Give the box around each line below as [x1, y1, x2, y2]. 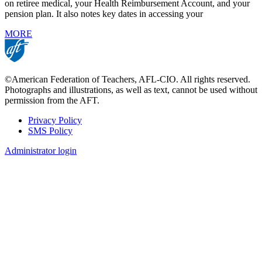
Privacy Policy [28, 115, 82, 125]
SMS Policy [28, 125, 73, 136]
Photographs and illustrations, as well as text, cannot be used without [5, 84, 257, 95]
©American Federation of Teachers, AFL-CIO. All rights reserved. [5, 74, 250, 84]
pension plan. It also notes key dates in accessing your [5, 8, 203, 19]
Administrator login [5, 145, 77, 156]
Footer [5, 126, 45, 142]
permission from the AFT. [5, 95, 99, 105]
